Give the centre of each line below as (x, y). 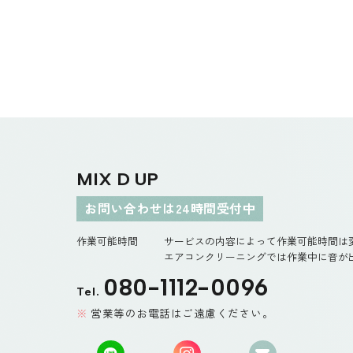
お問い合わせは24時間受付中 (170, 208)
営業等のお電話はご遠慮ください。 (182, 312)
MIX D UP (117, 179)
